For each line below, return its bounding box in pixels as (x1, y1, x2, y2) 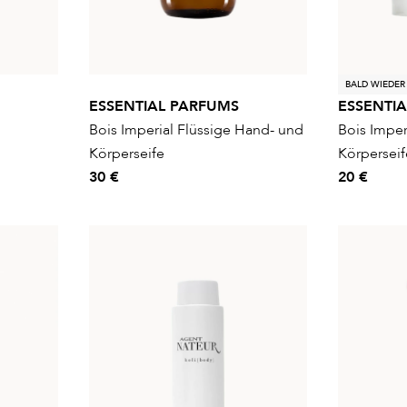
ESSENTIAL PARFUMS (89, 95, 239, 116)
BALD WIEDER (345, 77, 405, 91)
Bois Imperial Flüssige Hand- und (89, 119, 303, 140)
